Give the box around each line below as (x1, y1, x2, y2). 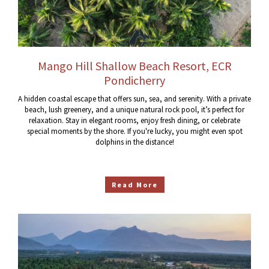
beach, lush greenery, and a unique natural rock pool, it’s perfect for (25, 104, 244, 115)
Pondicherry (104, 72, 165, 88)
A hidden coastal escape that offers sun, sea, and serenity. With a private (18, 93, 251, 104)
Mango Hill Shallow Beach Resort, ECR (37, 58, 232, 73)
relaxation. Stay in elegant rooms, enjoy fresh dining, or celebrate (29, 115, 240, 125)
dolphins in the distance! (95, 136, 174, 147)
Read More (111, 180, 158, 189)
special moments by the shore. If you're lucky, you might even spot (26, 125, 243, 136)
